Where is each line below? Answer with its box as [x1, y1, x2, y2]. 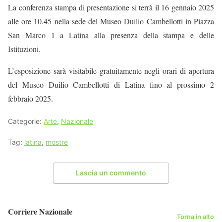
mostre [46, 137, 68, 146]
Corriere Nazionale [8, 206, 72, 218]
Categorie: [8, 116, 44, 125]
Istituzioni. [8, 43, 41, 54]
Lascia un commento [76, 168, 146, 177]
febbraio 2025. [8, 93, 53, 104]
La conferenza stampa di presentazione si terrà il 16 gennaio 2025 [8, 1, 214, 12]
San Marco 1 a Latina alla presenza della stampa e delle [8, 29, 214, 40]
